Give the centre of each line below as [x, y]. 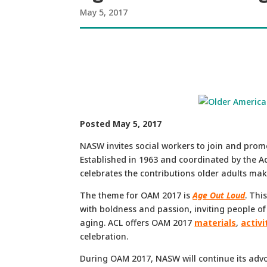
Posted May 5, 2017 [121, 123]
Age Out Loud [219, 195]
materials [215, 222]
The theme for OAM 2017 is [136, 195]
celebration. [104, 236]
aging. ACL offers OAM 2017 [137, 222]
